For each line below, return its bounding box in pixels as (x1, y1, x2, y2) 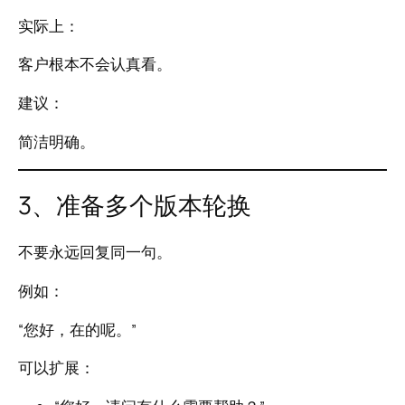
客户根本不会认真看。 (18, 53, 172, 75)
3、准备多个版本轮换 (18, 188, 251, 222)
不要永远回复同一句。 (18, 240, 172, 262)
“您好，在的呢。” (18, 318, 137, 340)
